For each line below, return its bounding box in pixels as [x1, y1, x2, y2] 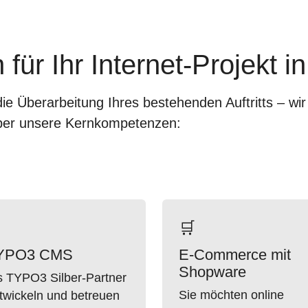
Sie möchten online [179, 288, 284, 302]
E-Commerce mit [179, 246, 291, 263]
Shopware [179, 263, 246, 280]
